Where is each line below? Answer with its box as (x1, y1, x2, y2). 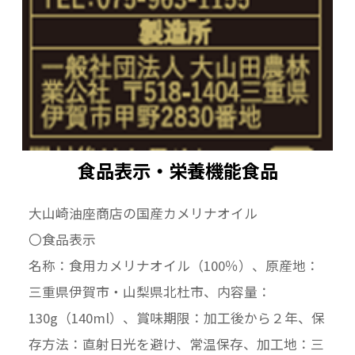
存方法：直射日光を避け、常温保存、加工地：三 (28, 334, 324, 353)
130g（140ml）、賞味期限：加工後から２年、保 (28, 307, 325, 327)
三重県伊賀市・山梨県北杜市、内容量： (28, 281, 271, 301)
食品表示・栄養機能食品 (77, 156, 278, 184)
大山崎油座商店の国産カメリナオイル (28, 203, 258, 223)
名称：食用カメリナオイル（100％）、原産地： (28, 255, 319, 275)
